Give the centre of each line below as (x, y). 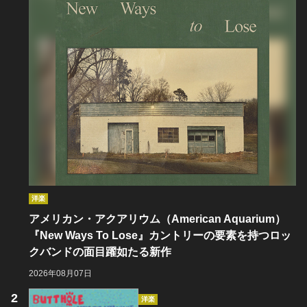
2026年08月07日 (60, 273)
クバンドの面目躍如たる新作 (100, 252)
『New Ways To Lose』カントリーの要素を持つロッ (160, 235)
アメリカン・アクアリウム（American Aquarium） (157, 219)
